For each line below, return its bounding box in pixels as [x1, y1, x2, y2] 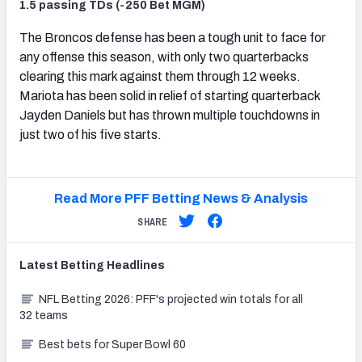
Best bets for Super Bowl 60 [39, 339, 186, 351]
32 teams [19, 309, 68, 322]
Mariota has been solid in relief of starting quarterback [19, 89, 320, 103]
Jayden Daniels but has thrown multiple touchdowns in [19, 108, 320, 123]
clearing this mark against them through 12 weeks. [19, 69, 301, 84]
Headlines [104, 259, 165, 272]
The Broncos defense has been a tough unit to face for [19, 31, 326, 45]
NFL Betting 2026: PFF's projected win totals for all [39, 293, 303, 306]
